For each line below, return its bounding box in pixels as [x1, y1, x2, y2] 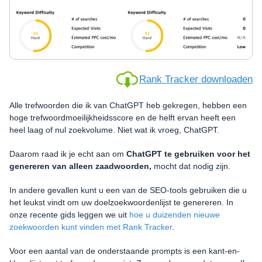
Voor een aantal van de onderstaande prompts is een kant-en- [9, 246, 240, 256]
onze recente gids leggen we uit [9, 209, 129, 219]
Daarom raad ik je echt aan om [9, 149, 126, 158]
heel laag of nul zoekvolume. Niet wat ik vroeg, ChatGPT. [9, 125, 219, 135]
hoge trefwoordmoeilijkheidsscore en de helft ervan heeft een [9, 112, 236, 122]
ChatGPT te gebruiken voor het [126, 149, 250, 158]
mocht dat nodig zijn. [151, 161, 230, 171]
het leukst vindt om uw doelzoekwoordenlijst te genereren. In [9, 197, 233, 207]
